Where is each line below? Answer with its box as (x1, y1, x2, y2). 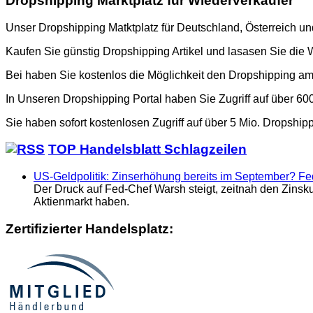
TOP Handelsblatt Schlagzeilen (48, 142, 247, 157)
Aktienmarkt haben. (34, 196, 129, 208)
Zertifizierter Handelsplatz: (6, 221, 173, 236)
